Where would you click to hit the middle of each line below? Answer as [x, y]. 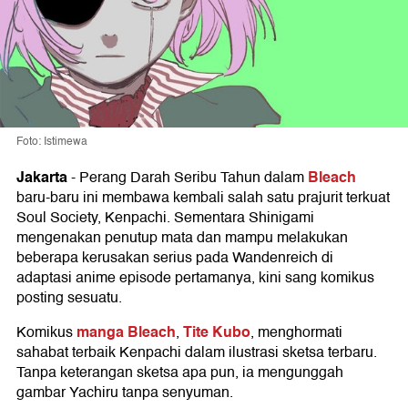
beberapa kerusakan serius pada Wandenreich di [175, 258]
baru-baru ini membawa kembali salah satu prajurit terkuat [203, 198]
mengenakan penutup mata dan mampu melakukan [182, 238]
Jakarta [42, 177]
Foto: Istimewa [52, 142]
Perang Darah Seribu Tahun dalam [192, 178]
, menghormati [296, 332]
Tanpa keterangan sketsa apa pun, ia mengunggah [180, 372]
